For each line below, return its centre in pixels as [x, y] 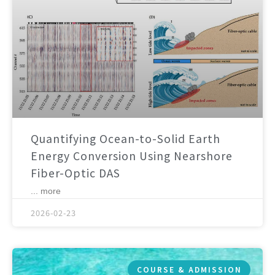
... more [46, 191]
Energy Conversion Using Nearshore [132, 155]
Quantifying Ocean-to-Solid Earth [126, 138]
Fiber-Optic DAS [76, 172]
